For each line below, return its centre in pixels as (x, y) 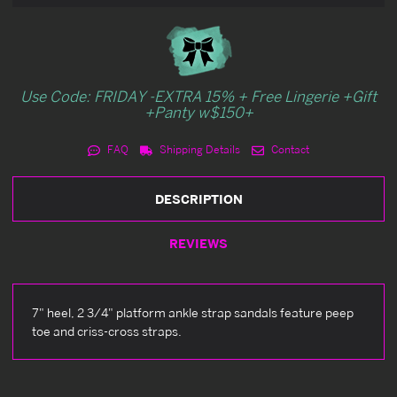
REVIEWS (198, 244)
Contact (288, 150)
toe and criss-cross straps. (107, 331)
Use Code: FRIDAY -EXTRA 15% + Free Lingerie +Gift (198, 97)
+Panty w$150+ (198, 113)
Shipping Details (198, 150)
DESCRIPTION (198, 199)
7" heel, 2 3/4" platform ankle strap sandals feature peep (193, 313)
